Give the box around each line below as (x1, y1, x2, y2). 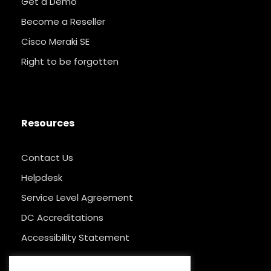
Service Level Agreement (21, 191, 133, 204)
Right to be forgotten (21, 55, 119, 68)
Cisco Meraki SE (21, 35, 90, 48)
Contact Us (21, 151, 73, 165)
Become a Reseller (21, 15, 105, 28)
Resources (21, 116, 74, 131)
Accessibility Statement (21, 231, 129, 244)
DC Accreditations (21, 211, 103, 224)
